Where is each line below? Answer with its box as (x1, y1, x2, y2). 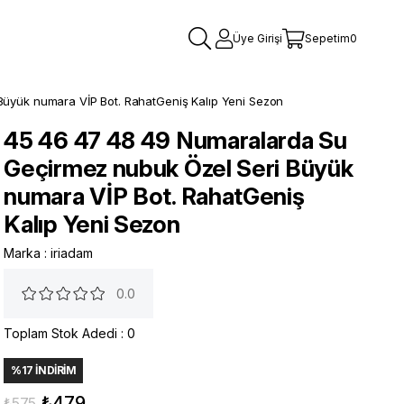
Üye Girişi (233, 32, 282, 45)
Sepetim (305, 32, 350, 45)
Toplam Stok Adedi (4, 326, 118, 341)
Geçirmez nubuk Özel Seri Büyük (4, 154, 353, 182)
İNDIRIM (32, 363, 77, 377)
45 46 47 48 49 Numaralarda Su (4, 126, 347, 154)
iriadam (50, 245, 94, 261)
